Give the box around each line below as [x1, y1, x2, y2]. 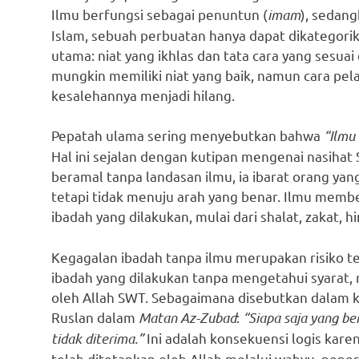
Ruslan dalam [51, 308, 139, 325]
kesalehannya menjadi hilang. [51, 86, 235, 103]
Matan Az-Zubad [139, 308, 236, 326]
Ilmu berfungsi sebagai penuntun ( [51, 5, 268, 22]
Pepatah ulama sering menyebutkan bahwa [51, 127, 324, 144]
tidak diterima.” [51, 329, 143, 347]
